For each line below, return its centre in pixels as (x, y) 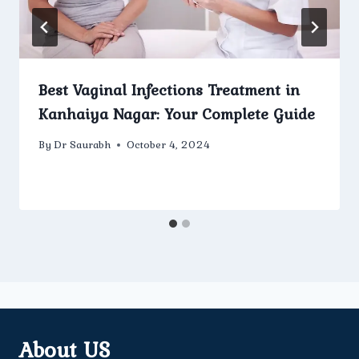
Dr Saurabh (83, 145)
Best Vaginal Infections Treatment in (169, 89)
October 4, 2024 (169, 145)
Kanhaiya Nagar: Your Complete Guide (177, 113)
